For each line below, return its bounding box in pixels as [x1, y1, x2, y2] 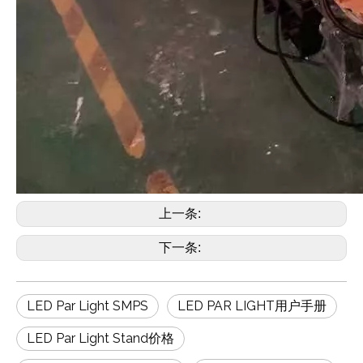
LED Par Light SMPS [27, 297, 148, 314]
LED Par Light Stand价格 [27, 330, 174, 346]
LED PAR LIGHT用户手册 [177, 297, 327, 314]
